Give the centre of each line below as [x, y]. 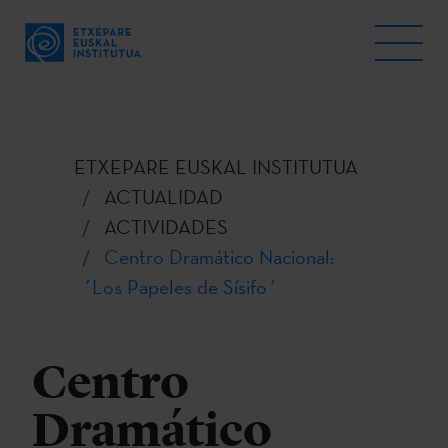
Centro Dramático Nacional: [219, 257]
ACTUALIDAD [163, 197]
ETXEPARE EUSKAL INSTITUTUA [216, 167]
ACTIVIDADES [166, 227]
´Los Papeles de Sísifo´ [179, 287]
